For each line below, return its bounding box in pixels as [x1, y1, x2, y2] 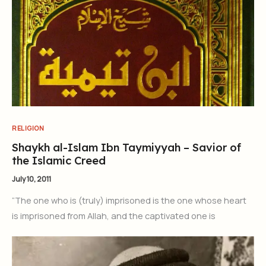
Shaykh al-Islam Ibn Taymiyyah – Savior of [12, 141, 241, 155]
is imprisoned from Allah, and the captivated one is [12, 210, 216, 222]
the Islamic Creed [12, 154, 106, 168]
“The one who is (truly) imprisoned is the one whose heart [12, 194, 246, 207]
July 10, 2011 [12, 174, 51, 185]
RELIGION [12, 123, 44, 132]
